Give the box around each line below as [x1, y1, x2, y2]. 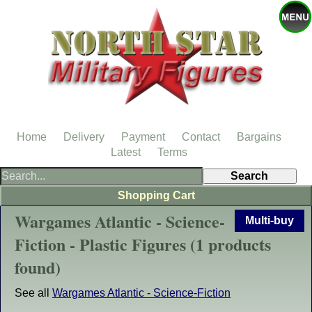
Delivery [63, 131, 104, 143]
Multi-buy [245, 214, 294, 226]
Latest [111, 146, 141, 158]
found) [15, 255, 61, 279]
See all [15, 287, 52, 299]
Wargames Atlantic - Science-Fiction [52, 287, 231, 299]
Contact [182, 131, 220, 143]
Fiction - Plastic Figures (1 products [15, 232, 271, 256]
